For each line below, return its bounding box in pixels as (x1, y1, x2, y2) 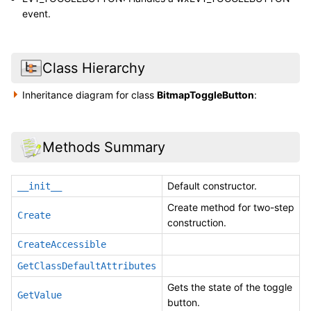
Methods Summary (42, 138, 165, 155)
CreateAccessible (17, 239, 106, 251)
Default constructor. (167, 180, 257, 192)
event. (22, 7, 51, 19)
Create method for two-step (167, 201, 294, 214)
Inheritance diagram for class (22, 88, 158, 101)
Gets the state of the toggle (167, 281, 292, 294)
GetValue (17, 289, 62, 301)
